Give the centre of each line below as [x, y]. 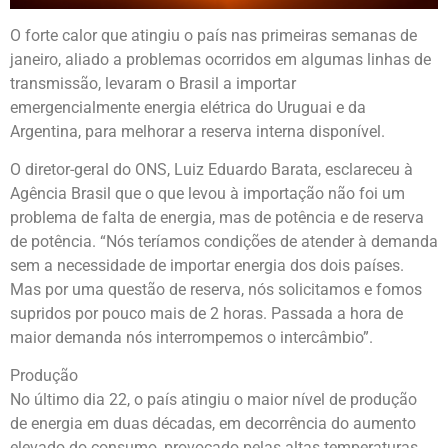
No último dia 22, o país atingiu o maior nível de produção [213, 400]
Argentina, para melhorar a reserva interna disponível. [197, 131]
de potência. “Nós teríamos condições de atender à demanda [224, 241]
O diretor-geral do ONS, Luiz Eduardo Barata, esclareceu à [211, 169]
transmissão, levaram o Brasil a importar [153, 83]
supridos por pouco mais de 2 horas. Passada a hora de [206, 313]
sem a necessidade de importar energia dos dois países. [207, 265]
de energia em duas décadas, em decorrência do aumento [213, 424]
